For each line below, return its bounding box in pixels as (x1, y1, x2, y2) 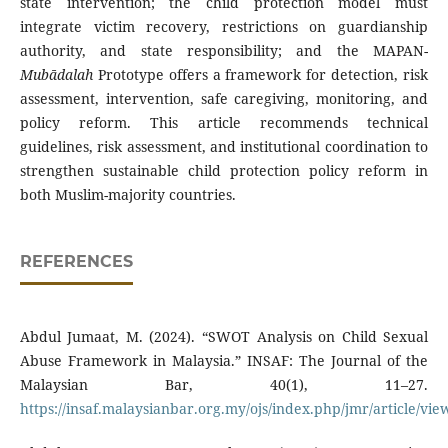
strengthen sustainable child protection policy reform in (19, 161, 429, 181)
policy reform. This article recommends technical (19, 113, 429, 133)
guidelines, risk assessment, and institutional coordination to (19, 137, 429, 157)
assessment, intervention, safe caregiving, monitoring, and (19, 89, 429, 109)
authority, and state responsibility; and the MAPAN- (19, 41, 429, 61)
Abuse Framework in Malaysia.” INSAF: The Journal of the (19, 351, 429, 371)
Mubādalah (19, 65, 93, 85)
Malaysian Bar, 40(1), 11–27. (19, 375, 429, 395)
